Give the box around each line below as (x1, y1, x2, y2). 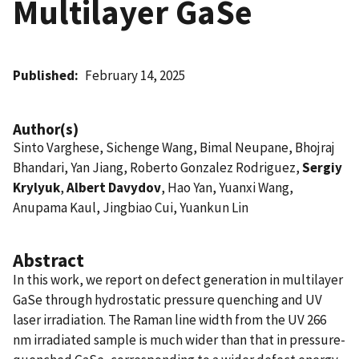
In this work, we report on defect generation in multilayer (13, 270, 343, 288)
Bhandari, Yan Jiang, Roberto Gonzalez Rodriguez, (13, 158, 302, 176)
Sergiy (302, 158, 342, 176)
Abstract (13, 248, 84, 272)
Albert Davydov (67, 178, 161, 196)
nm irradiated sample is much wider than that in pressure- (13, 330, 345, 349)
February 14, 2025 (85, 66, 186, 84)
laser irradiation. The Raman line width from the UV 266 (13, 310, 326, 329)
